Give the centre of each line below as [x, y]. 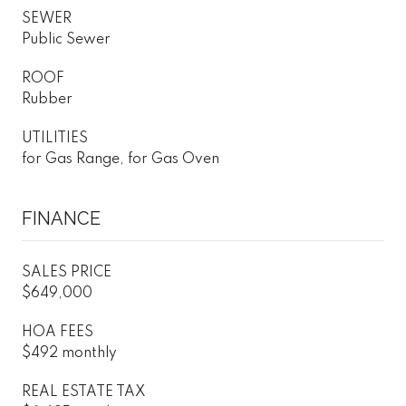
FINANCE [61, 218]
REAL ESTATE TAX [84, 392]
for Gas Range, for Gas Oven [121, 159]
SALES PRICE [67, 272]
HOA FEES [58, 332]
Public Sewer [66, 39]
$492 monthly [69, 353]
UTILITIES [55, 138]
